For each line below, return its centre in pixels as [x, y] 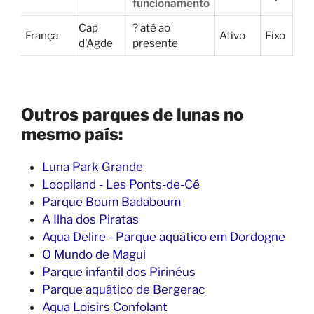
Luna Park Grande [93, 166]
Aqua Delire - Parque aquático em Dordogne [164, 237]
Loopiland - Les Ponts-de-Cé [121, 184]
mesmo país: [72, 134]
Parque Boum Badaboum [111, 202]
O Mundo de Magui [94, 254]
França [42, 35]
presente [156, 43]
